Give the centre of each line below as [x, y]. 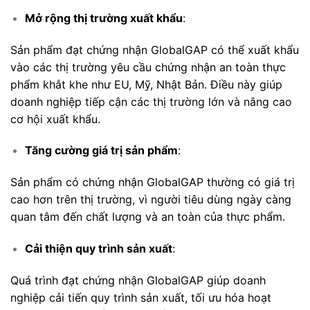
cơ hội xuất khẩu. [55, 119]
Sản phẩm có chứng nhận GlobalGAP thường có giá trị [153, 182]
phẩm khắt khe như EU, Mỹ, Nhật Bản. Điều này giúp [146, 84]
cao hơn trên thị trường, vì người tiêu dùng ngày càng [151, 200]
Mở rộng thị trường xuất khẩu [103, 18]
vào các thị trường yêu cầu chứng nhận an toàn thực [148, 67]
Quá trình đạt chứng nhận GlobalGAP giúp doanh [138, 280]
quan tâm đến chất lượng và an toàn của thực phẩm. [148, 217]
